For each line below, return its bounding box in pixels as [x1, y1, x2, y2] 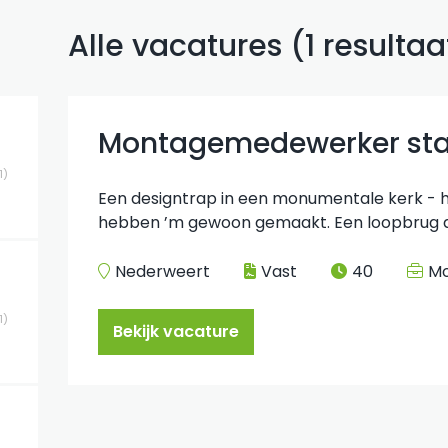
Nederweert [115, 260, 210, 283]
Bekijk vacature [113, 320, 239, 343]
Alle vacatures [68, 25, 282, 67]
